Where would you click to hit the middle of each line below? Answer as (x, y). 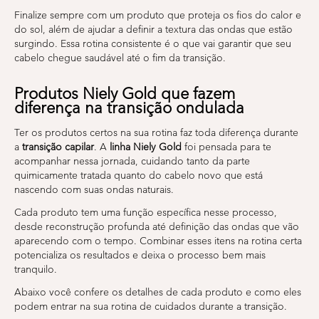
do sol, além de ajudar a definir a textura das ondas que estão (153, 29)
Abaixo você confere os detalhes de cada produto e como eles (158, 292)
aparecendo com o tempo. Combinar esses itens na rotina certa (158, 241)
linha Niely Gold (146, 147)
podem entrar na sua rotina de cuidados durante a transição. (151, 306)
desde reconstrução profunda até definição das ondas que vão (157, 226)
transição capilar (58, 147)
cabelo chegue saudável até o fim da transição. (120, 58)
